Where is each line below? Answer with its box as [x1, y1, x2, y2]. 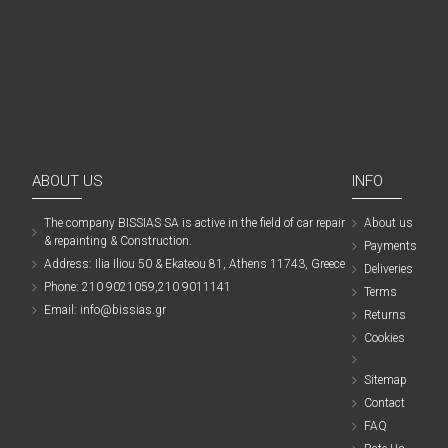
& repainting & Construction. [44, 234, 192, 248]
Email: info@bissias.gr [44, 303, 166, 317]
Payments [364, 239, 417, 253]
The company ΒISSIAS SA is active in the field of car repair [44, 216, 345, 230]
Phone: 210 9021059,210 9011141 [44, 280, 231, 294]
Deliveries [364, 262, 413, 276]
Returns [364, 308, 406, 322]
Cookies [364, 331, 405, 345]
